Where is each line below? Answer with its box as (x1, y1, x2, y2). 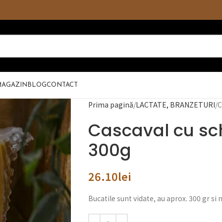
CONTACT (47, 82, 78, 88)
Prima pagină (88, 100, 133, 110)
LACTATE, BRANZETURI (135, 100, 215, 110)
